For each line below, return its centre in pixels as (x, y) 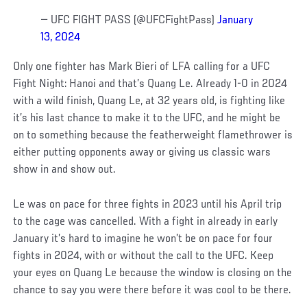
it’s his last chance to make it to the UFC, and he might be (147, 118)
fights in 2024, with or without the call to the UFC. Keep (144, 256)
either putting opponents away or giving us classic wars (142, 152)
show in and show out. (65, 170)
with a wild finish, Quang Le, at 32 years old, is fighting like (149, 101)
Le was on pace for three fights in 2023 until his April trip (148, 205)
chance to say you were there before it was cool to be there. (152, 290)
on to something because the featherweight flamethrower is (153, 135)
